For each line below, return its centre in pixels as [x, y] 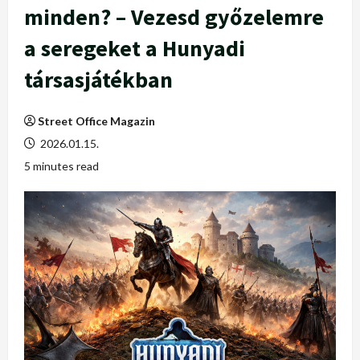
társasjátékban [98, 80]
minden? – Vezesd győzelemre [174, 17]
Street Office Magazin [96, 121]
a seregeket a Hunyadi [135, 48]
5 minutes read [61, 166]
